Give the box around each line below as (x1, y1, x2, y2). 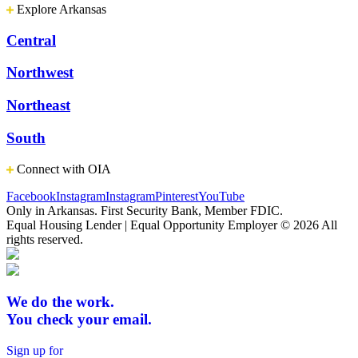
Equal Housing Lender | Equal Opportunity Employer (6, 217, 277, 232)
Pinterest (155, 189, 198, 203)
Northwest (6, 64, 74, 82)
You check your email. (6, 311, 152, 328)
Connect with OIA (14, 161, 111, 176)
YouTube (198, 189, 245, 203)
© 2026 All (280, 217, 337, 232)
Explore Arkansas (14, 2, 106, 16)
